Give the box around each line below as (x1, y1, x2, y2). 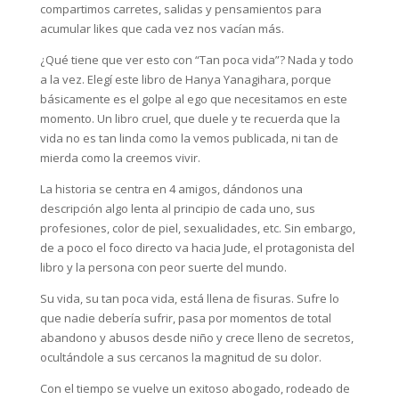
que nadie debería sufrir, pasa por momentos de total (39, 309, 331, 326)
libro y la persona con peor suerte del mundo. (39, 258, 287, 275)
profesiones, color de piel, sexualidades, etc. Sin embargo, (39, 219, 355, 236)
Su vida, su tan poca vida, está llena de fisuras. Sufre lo (39, 289, 339, 306)
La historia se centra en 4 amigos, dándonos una (39, 180, 303, 197)
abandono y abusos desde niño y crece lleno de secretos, (39, 329, 354, 346)
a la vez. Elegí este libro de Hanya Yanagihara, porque (39, 70, 331, 87)
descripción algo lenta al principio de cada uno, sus (39, 199, 315, 216)
